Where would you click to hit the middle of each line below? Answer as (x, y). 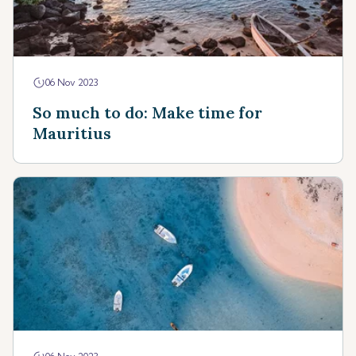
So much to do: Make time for (147, 112)
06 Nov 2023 (72, 82)
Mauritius (72, 133)
